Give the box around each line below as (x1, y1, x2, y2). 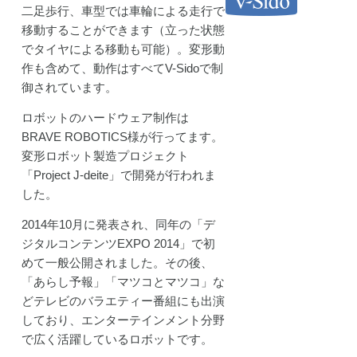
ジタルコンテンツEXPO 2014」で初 (21, 237, 215, 251)
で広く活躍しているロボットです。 (21, 332, 213, 347)
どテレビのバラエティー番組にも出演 (21, 294, 225, 308)
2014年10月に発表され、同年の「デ (21, 218, 215, 232)
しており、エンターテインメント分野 (21, 313, 225, 328)
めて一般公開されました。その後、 (21, 256, 213, 270)
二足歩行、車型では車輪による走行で (21, 4, 225, 18)
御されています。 (21, 80, 117, 95)
